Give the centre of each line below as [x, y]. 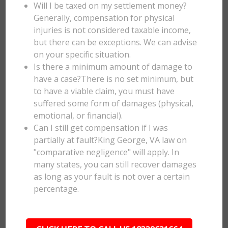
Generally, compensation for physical [104, 18]
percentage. [56, 189]
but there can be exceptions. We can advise [116, 42]
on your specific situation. [82, 54]
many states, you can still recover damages [115, 164]
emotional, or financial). [78, 116]
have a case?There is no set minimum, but [114, 79]
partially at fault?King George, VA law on [110, 140]
